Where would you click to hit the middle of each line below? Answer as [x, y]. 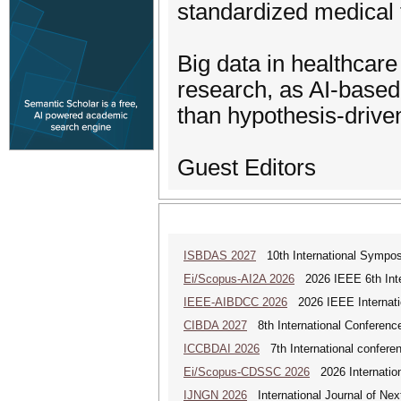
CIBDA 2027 [215, 325]
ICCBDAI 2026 [222, 349]
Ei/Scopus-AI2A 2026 [239, 279]
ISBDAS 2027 [220, 256]
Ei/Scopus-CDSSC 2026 [247, 372]
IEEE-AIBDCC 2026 [235, 302]
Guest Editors [247, 167]
